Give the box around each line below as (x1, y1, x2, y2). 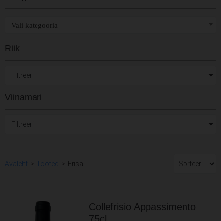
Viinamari (5, 92, 42, 102)
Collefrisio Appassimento (89, 201, 196, 212)
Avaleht (5, 160, 28, 168)
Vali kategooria (11, 21, 58, 29)
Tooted (37, 160, 59, 168)
